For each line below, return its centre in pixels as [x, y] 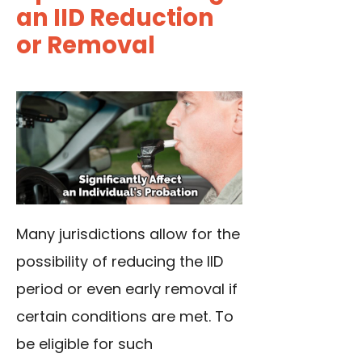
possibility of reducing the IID [120, 262]
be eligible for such [84, 344]
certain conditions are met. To [125, 317]
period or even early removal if [127, 289]
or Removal [86, 46]
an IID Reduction [115, 18]
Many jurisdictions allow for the [128, 234]
